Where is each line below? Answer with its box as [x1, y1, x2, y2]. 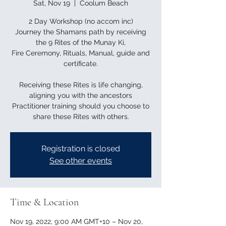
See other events [49, 156, 112, 165]
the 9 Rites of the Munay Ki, [36, 38, 126, 46]
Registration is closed [41, 144, 120, 153]
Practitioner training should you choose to [12, 102, 149, 110]
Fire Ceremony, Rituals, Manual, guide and [12, 49, 150, 57]
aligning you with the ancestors [29, 91, 132, 99]
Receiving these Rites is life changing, [19, 81, 143, 89]
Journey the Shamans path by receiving [15, 28, 146, 36]
